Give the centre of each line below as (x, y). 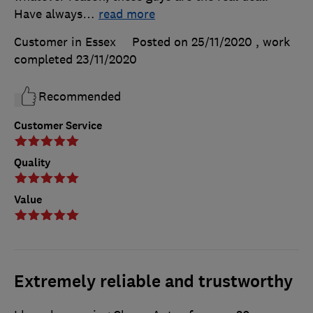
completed (45, 59)
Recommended (80, 96)
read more (127, 14)
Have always (48, 14)
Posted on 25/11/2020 (192, 42)
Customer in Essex (65, 42)
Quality (32, 162)
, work (273, 42)
